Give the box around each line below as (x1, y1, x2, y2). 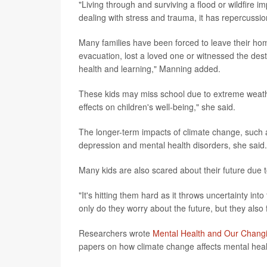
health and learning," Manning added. (79, 63, 221, 75)
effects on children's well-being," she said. (79, 101, 235, 113)
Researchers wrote (79, 227, 153, 240)
